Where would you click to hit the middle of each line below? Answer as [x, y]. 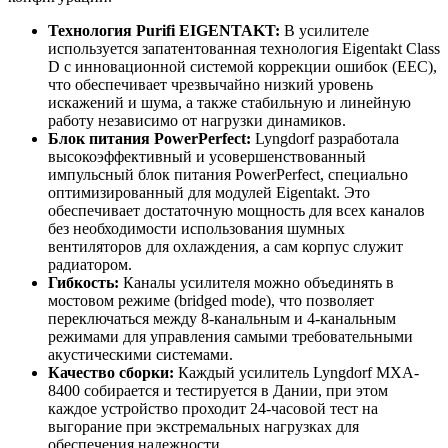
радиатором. [90, 264]
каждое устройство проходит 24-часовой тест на [213, 408]
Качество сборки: [111, 372]
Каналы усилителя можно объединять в [256, 282]
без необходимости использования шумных [196, 228]
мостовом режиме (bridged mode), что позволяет [211, 300]
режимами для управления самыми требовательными [230, 336]
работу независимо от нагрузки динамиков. [197, 120]
